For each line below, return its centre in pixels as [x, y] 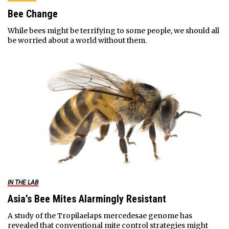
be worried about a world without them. [77, 40]
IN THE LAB [23, 182]
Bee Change [32, 14]
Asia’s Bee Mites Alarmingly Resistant [87, 199]
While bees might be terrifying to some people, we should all [113, 30]
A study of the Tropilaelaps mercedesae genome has [100, 215]
